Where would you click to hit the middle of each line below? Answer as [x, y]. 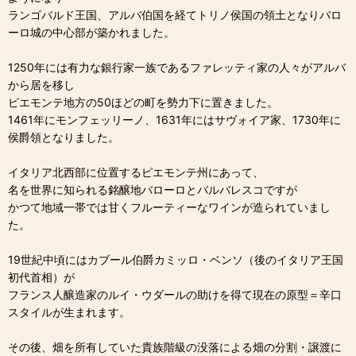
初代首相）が [41, 277]
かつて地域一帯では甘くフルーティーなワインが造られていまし [169, 207]
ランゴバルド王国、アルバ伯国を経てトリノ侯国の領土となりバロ [175, 14]
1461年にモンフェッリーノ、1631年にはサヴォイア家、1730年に [174, 119]
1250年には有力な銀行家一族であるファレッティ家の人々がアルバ [177, 67]
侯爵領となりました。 [64, 137]
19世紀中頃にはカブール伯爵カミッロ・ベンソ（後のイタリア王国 [176, 259]
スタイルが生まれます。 [69, 311]
